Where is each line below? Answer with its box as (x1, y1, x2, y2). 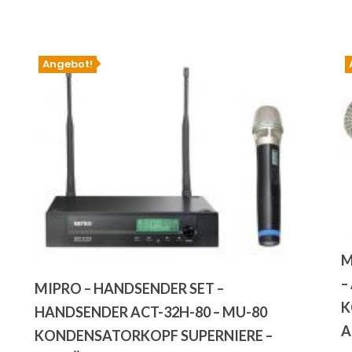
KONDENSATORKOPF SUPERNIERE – (34, 327, 273, 345)
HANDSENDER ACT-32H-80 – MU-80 (34, 303, 267, 321)
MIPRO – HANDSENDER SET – (34, 280, 224, 298)
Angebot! (42, 57, 93, 71)
